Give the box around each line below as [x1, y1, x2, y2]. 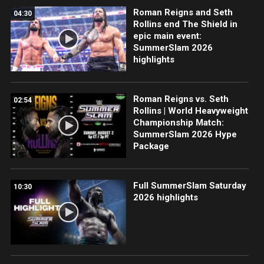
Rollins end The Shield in [133, 18, 237, 29]
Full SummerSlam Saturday [133, 180, 246, 191]
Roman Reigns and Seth [133, 6, 233, 18]
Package [133, 140, 169, 151]
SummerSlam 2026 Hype [133, 128, 237, 140]
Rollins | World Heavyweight [133, 105, 248, 116]
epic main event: [133, 30, 202, 41]
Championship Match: [133, 117, 224, 128]
